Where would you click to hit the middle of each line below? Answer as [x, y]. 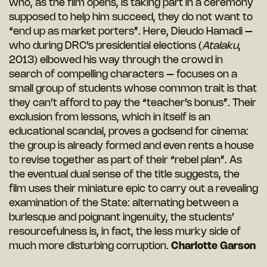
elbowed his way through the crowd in [131, 60]
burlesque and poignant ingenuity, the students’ [122, 218]
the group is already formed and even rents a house [131, 146]
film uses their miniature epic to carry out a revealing [133, 189]
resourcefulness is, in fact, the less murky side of [125, 232]
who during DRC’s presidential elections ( [105, 46]
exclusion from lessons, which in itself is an [110, 118]
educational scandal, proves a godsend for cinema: [129, 132]
